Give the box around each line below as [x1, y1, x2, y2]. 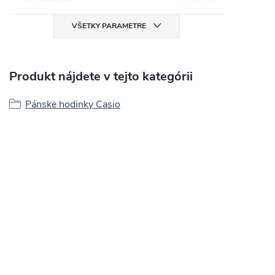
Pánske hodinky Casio [25, 97, 120, 111]
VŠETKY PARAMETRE [72, 20, 146, 31]
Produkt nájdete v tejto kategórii [9, 68, 193, 85]
